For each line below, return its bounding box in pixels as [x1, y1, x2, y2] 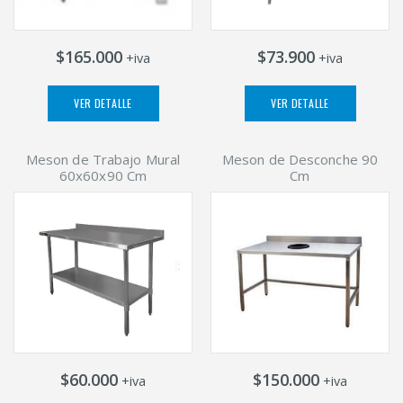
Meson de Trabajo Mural [25, 150, 181, 169]
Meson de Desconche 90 [221, 150, 379, 169]
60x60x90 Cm [58, 166, 148, 185]
